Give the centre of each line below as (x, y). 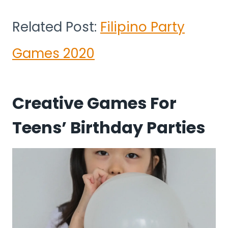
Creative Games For (94, 103)
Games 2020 (53, 53)
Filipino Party (142, 27)
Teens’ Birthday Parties (109, 127)
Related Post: (56, 27)
